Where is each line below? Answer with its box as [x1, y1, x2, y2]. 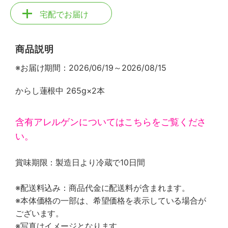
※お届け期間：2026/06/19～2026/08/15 [15, 63, 166, 73]
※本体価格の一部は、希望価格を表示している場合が [15, 195, 206, 206]
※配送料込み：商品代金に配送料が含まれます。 [15, 183, 190, 193]
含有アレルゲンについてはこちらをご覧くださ [15, 117, 207, 127]
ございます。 [15, 208, 64, 218]
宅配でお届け [40, 9, 89, 19]
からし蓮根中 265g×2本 [15, 85, 105, 96]
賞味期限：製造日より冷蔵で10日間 [15, 157, 145, 167]
